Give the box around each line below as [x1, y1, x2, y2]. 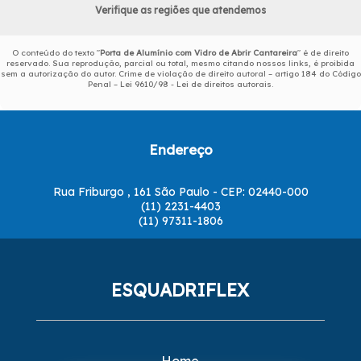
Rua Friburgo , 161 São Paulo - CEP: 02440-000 [52, 185, 309, 199]
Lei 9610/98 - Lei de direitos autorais [120, 78, 272, 89]
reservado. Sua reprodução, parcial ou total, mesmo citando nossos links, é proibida [6, 57, 355, 68]
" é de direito [297, 47, 349, 58]
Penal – [88, 78, 120, 89]
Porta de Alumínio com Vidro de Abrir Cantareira [100, 47, 297, 58]
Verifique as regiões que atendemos [95, 3, 266, 16]
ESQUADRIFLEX [111, 279, 250, 302]
